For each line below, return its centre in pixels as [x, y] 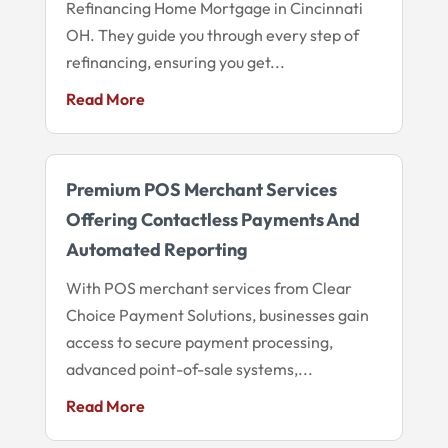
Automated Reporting [156, 249]
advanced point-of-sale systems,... [189, 368]
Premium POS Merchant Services [201, 189]
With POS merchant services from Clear [208, 287]
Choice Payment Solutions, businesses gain [217, 314]
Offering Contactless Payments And [212, 219]
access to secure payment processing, [199, 341]
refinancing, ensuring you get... [175, 61]
